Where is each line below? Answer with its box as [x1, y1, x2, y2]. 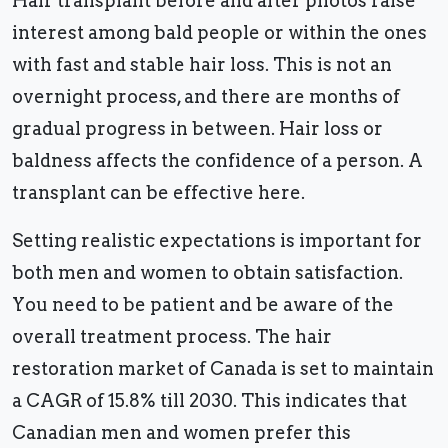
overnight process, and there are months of [12, 86, 400, 108]
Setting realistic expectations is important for [12, 230, 422, 252]
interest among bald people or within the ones [12, 22, 427, 44]
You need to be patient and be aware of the [12, 294, 394, 316]
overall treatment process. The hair [12, 326, 332, 348]
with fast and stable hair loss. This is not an [12, 54, 392, 76]
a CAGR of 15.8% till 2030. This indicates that [12, 390, 407, 412]
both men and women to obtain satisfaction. [12, 262, 403, 284]
